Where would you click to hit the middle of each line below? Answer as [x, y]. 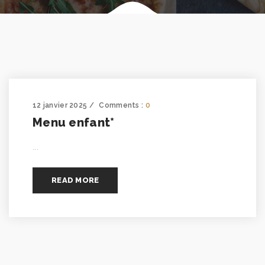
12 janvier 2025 [60, 105]
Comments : [122, 105]
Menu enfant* [74, 122]
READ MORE [75, 180]
